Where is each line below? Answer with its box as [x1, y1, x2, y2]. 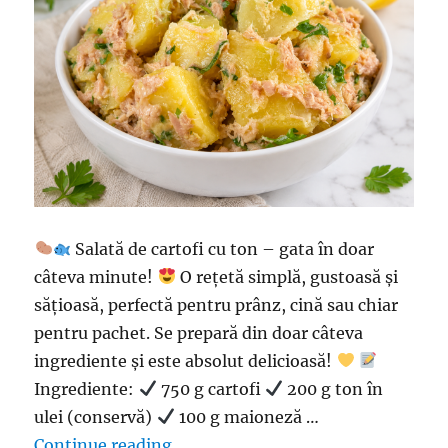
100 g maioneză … [174, 406, 319, 427]
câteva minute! [34, 266, 158, 287]
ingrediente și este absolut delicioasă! [34, 350, 337, 371]
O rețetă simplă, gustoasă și [175, 266, 398, 287]
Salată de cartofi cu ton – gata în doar [70, 238, 374, 259]
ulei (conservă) [34, 406, 157, 427]
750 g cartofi [156, 378, 265, 399]
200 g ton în [282, 378, 383, 399]
